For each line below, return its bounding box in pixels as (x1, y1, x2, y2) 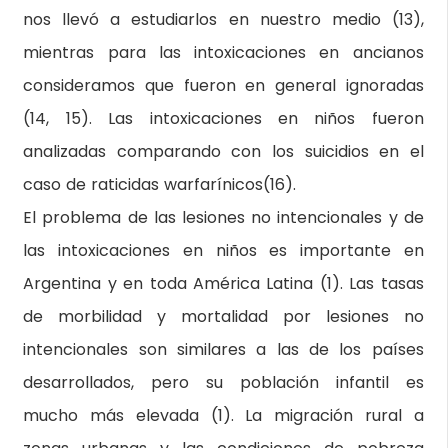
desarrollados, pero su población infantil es (23, 371, 424, 394)
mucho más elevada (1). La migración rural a (23, 404, 424, 427)
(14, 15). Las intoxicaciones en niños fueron (23, 107, 424, 130)
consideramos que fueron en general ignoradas (23, 74, 424, 97)
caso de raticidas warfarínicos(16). (23, 173, 297, 196)
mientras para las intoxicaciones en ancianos (23, 41, 424, 64)
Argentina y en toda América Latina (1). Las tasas (23, 272, 424, 295)
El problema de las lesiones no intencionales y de (23, 206, 424, 229)
